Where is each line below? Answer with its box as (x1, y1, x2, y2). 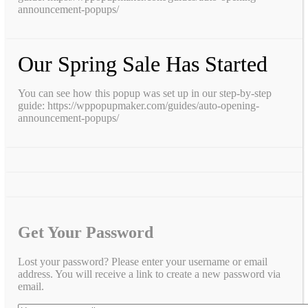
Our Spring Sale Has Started (18, 51, 267, 76)
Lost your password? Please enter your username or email (18, 255, 267, 267)
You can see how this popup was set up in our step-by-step (18, 87, 272, 99)
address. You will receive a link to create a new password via (18, 267, 280, 280)
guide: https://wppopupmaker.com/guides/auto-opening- (18, 99, 259, 111)
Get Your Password (18, 223, 153, 241)
